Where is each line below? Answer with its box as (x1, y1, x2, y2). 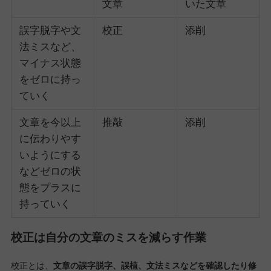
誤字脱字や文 (19, 25, 81, 37)
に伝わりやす (19, 133, 81, 145)
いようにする (19, 149, 81, 162)
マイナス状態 (19, 57, 81, 70)
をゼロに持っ (19, 74, 81, 86)
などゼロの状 (19, 166, 81, 178)
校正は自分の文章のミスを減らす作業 (10, 231, 206, 244)
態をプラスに (19, 182, 81, 194)
